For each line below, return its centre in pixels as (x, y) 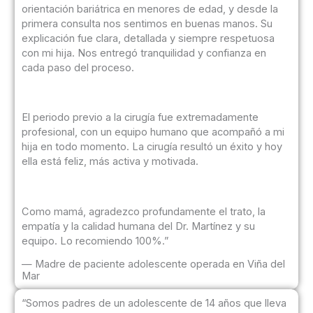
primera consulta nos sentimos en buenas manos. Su (147, 24)
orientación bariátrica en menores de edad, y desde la (150, 9)
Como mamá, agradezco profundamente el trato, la (143, 211)
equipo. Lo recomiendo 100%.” (95, 241)
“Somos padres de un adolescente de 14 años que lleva (154, 304)
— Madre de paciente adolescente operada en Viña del (153, 264)
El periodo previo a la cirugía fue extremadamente (140, 118)
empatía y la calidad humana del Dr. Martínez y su (138, 226)
